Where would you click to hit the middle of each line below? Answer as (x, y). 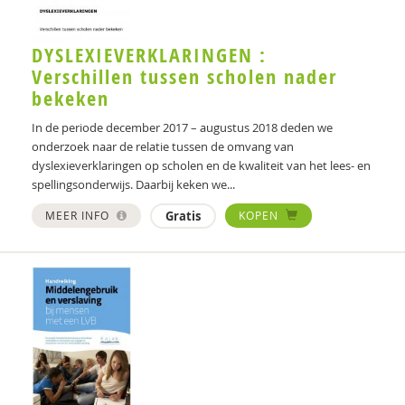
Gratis (183, 217)
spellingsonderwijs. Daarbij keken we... (133, 185)
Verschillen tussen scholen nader (184, 77)
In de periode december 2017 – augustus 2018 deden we (182, 128)
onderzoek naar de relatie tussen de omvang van (163, 147)
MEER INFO (79, 216)
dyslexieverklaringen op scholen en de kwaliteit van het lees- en (201, 166)
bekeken (71, 99)
